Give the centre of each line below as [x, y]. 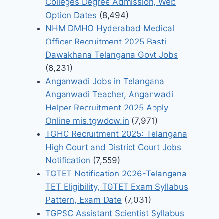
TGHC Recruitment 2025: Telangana [117, 134]
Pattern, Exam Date [84, 200]
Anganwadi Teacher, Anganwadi [109, 95]
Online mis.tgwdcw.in [88, 121]
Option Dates [71, 15]
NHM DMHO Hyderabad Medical [110, 29]
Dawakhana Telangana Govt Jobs [112, 55]
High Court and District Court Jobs [114, 147]
